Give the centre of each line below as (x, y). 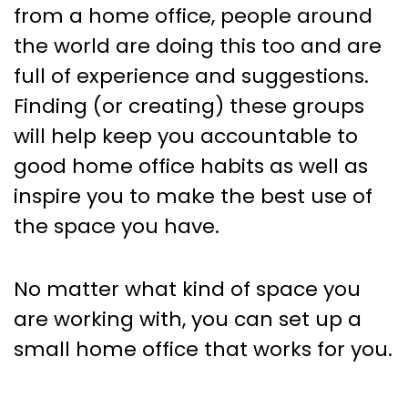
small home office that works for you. (203, 350)
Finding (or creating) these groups (189, 107)
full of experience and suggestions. (191, 76)
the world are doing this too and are (198, 46)
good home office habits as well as (191, 167)
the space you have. (117, 227)
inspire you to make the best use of (193, 197)
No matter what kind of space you (187, 290)
